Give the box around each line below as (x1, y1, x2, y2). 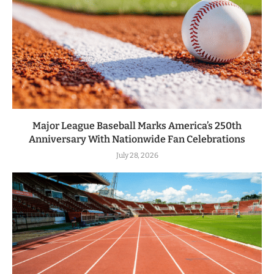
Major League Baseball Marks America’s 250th (32, 120, 242, 132)
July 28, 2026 (116, 151, 158, 160)
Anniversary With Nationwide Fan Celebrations (29, 133, 245, 146)
